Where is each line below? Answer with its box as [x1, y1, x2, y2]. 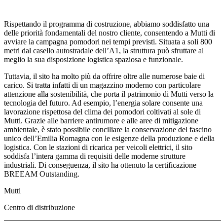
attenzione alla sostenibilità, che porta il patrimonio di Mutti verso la [4, 90, 214, 99]
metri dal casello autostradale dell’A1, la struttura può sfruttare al [4, 46, 204, 55]
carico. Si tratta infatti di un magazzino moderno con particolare [4, 81, 201, 90]
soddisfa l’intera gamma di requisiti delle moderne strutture [4, 152, 185, 161]
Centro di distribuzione [4, 203, 75, 212]
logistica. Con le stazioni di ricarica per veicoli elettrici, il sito [4, 143, 192, 152]
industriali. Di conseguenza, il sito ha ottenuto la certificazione [4, 161, 196, 170]
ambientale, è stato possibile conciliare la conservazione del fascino [4, 125, 212, 134]
